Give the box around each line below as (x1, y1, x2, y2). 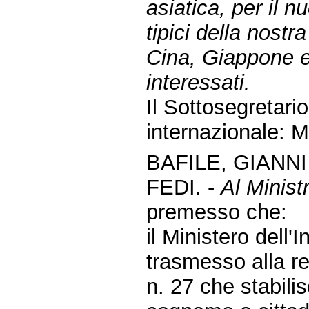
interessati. (146, 70, 251, 95)
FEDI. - (146, 175, 221, 200)
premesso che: (146, 200, 288, 225)
